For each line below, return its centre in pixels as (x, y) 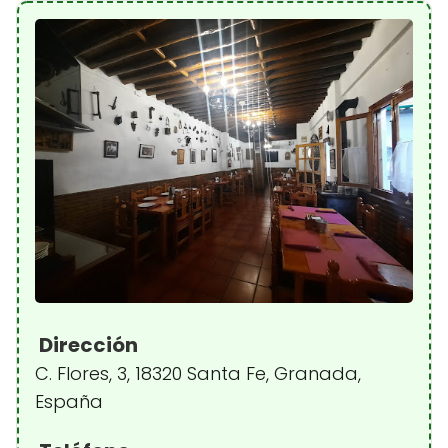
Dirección (86, 344)
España (69, 401)
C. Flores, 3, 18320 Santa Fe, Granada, (198, 373)
